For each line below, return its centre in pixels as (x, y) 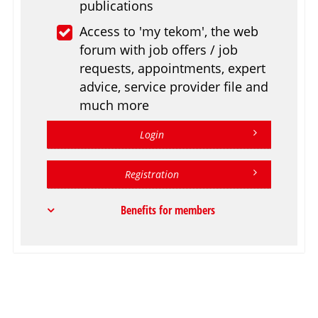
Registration (152, 175)
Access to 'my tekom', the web (169, 32)
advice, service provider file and (174, 87)
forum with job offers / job (159, 50)
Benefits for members (168, 210)
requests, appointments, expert (173, 68)
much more (115, 105)
